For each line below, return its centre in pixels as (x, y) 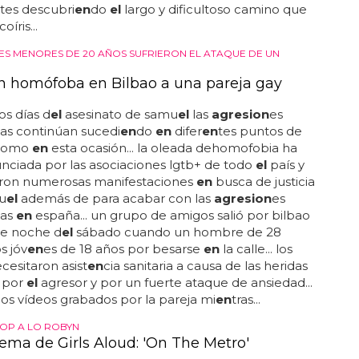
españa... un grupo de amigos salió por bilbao (171, 215)
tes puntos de (260, 131)
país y (285, 165)
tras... (246, 299)
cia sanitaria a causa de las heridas (205, 266)
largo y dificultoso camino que (214, 9)
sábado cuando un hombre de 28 (177, 232)
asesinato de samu (119, 114)
